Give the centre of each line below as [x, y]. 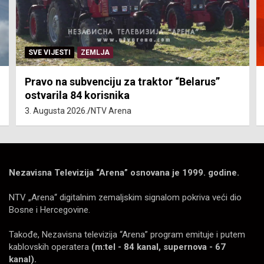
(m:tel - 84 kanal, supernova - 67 [159, 247]
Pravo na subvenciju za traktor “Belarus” [122, 81]
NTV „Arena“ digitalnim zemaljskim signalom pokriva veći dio [125, 197]
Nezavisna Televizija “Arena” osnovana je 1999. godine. [124, 172]
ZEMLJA [95, 52]
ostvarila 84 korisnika [77, 95]
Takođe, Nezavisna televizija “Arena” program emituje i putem [127, 234]
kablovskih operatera [50, 247]
